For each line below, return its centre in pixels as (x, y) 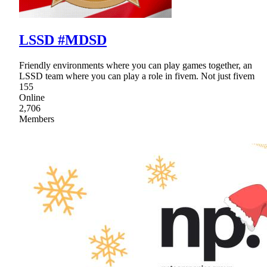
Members (37, 119)
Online (32, 97)
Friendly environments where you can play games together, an (136, 65)
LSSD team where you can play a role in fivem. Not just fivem (137, 76)
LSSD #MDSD (63, 40)
